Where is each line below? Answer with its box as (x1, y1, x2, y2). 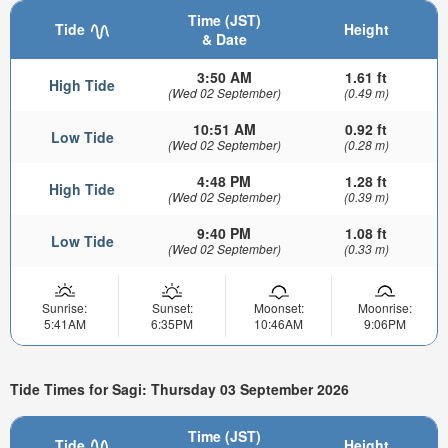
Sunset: (151, 299, 193, 317)
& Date (201, 29, 247, 50)
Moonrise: (357, 299, 412, 317)
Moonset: (253, 299, 304, 317)
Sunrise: (42, 299, 87, 317)
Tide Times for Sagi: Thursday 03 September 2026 (10, 379, 349, 400)
